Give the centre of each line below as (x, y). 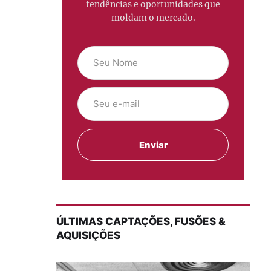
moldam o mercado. (153, 18)
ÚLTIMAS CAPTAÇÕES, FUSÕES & (141, 221)
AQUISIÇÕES (88, 235)
